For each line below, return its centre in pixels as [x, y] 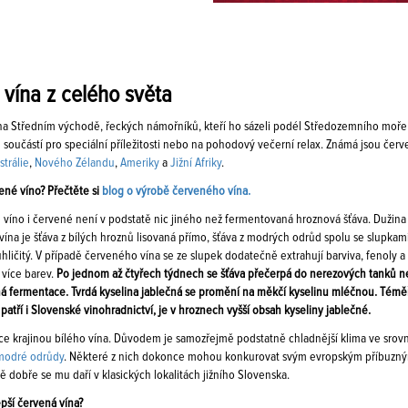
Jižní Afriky [196, 163]
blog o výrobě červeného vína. [176, 191]
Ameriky [140, 163]
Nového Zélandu [75, 163]
